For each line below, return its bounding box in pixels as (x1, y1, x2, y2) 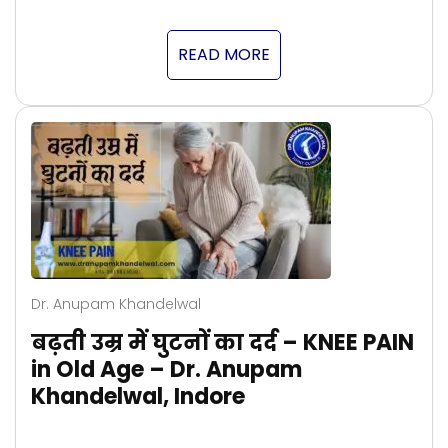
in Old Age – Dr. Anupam (31, 354, 302, 386)
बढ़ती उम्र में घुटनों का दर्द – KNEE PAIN (31, 327, 414, 359)
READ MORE (178, 43, 270, 67)
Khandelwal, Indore (31, 381, 245, 413)
